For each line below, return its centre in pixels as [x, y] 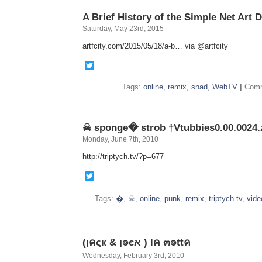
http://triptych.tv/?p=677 [123, 156]
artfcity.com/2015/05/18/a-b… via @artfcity [155, 46]
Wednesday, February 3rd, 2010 [133, 256]
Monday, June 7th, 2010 [120, 139]
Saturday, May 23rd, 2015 [123, 29]
